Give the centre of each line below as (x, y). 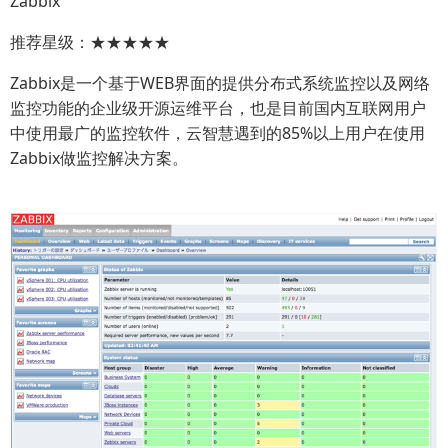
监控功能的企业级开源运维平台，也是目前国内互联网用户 (218, 108)
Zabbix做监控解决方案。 (99, 158)
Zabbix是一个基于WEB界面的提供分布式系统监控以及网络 (220, 83)
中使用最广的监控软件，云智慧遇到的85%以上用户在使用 (217, 133)
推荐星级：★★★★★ (90, 42)
